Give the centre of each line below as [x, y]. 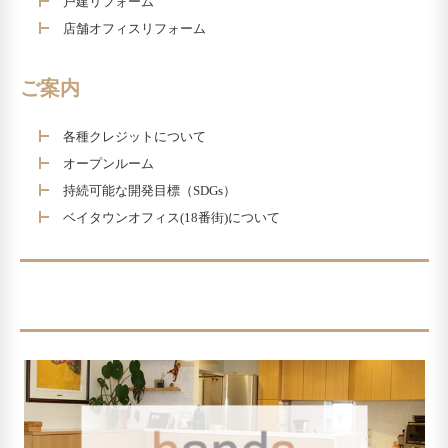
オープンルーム [108, 163]
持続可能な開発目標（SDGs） [149, 190]
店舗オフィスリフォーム [134, 28]
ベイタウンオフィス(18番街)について [171, 217]
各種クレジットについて [134, 136]
